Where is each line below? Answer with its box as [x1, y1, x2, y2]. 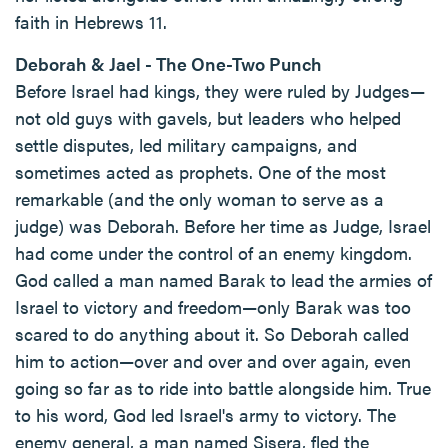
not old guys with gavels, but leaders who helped [15, 105, 401, 130]
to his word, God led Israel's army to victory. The [15, 402, 396, 427]
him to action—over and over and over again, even [15, 348, 411, 373]
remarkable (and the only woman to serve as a [15, 186, 384, 211]
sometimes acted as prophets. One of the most [15, 159, 386, 184]
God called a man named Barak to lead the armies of [15, 267, 432, 292]
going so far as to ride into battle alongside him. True [15, 375, 431, 400]
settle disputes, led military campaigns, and [15, 132, 357, 157]
